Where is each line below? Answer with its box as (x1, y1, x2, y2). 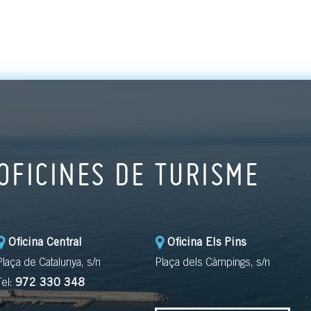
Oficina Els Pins (167, 237, 246, 249)
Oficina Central (8, 237, 82, 249)
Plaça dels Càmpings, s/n (155, 257, 271, 269)
